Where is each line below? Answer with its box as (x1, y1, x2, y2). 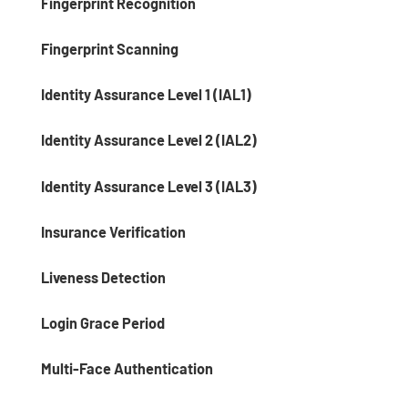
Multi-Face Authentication (41, 360, 213, 378)
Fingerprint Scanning (41, 39, 178, 57)
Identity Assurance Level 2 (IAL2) (41, 131, 257, 149)
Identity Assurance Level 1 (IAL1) (41, 86, 251, 104)
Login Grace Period (41, 314, 165, 332)
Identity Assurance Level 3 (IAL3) (41, 177, 257, 195)
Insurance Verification (41, 222, 186, 240)
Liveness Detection (41, 268, 166, 286)
